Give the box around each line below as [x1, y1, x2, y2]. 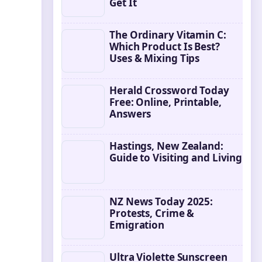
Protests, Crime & [109, 206, 195, 220]
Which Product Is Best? [109, 40, 220, 53]
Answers [109, 107, 151, 120]
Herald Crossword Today [109, 84, 229, 97]
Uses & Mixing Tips [109, 51, 200, 65]
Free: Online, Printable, [109, 95, 222, 109]
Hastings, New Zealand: [109, 139, 223, 153]
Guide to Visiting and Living [109, 151, 243, 164]
